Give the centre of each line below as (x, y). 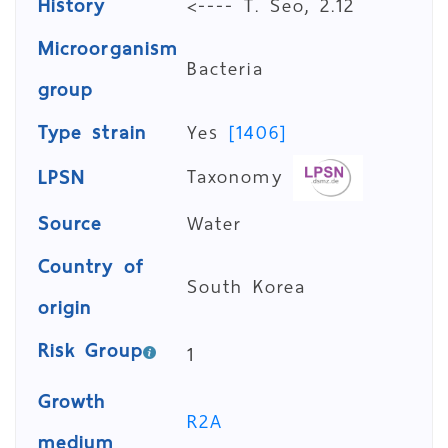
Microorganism (108, 48)
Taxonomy (240, 176)
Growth (72, 401)
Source (70, 223)
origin (65, 307)
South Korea (246, 286)
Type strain (92, 132)
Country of (91, 266)
